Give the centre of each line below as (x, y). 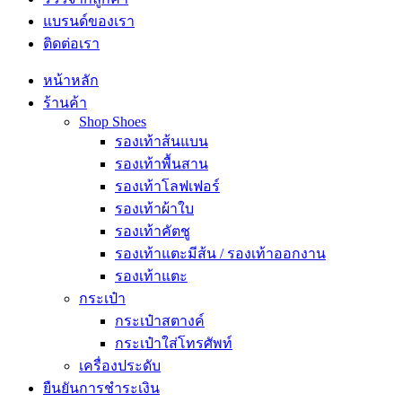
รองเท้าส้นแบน (162, 141)
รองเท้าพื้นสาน (162, 163)
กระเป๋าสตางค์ (160, 320)
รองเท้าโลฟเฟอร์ (167, 186)
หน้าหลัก (71, 80)
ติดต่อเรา (71, 43)
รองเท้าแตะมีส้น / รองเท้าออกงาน (220, 253)
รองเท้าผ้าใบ (154, 208)
